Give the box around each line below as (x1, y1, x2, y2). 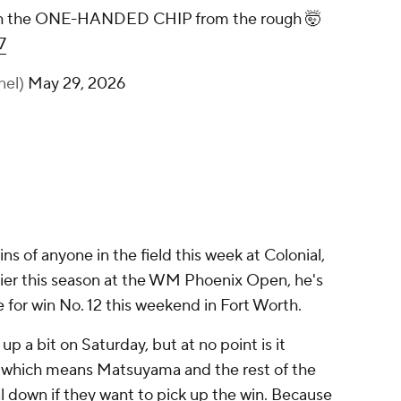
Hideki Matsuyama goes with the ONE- (32, 9, 312, 30)
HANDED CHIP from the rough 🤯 (32, 34, 277, 55)
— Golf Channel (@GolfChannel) (32, 98, 263, 120)
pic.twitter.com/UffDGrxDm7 (32, 59, 242, 81)
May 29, (262, 98, 320, 120)
